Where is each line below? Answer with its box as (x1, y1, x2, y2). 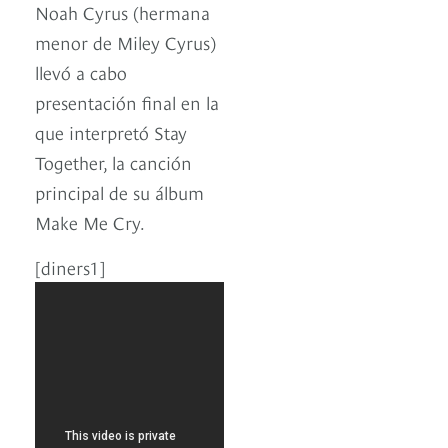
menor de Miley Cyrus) (35, 29, 216, 55)
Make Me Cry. (35, 209, 145, 235)
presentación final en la (35, 89, 219, 115)
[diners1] (35, 254, 105, 280)
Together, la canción (35, 149, 192, 175)
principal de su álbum (35, 179, 204, 205)
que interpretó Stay (35, 119, 187, 145)
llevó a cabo (35, 59, 127, 85)
